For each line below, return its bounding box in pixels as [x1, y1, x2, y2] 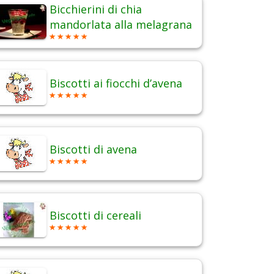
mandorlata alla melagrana [50, 17, 192, 32]
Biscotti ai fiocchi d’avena [50, 76, 182, 91]
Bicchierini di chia [50, 2, 142, 17]
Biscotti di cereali [50, 208, 141, 223]
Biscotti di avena [50, 142, 137, 157]
